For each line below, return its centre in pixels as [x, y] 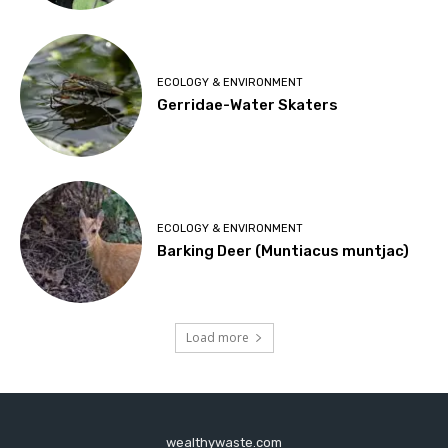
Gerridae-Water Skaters [248, 104]
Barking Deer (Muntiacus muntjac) [283, 251]
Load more [217, 337]
